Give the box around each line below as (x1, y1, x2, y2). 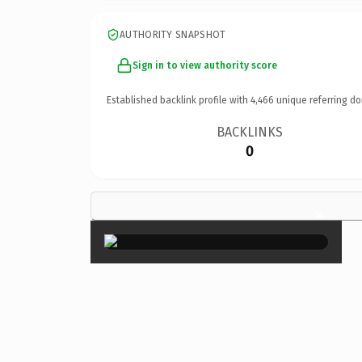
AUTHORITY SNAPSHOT (120, 28, 226, 40)
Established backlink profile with (107, 94, 250, 106)
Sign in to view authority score (133, 59, 277, 71)
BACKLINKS (217, 124, 284, 140)
